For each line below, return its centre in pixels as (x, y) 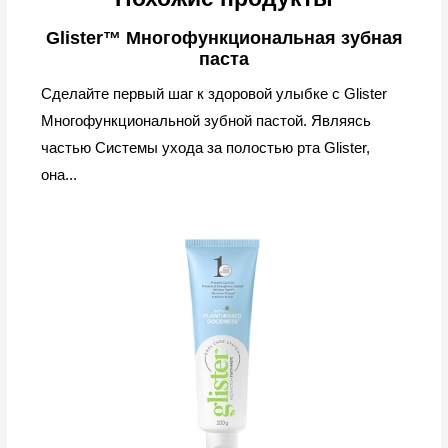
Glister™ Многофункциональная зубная (224, 38)
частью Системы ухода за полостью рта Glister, (206, 148)
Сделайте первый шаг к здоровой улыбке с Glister (214, 94)
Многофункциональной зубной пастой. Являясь (206, 121)
